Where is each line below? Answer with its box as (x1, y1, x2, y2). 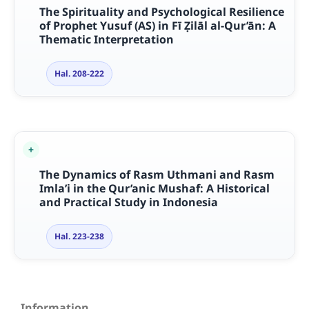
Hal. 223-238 (54, 230, 104, 243)
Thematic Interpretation (39, 32, 174, 48)
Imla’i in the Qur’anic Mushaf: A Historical (39, 181, 270, 197)
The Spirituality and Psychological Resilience (39, 4, 284, 20)
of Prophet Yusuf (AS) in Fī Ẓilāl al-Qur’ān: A (39, 18, 276, 34)
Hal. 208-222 (54, 68, 104, 80)
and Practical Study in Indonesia (39, 195, 218, 210)
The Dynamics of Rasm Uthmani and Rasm (39, 167, 275, 183)
